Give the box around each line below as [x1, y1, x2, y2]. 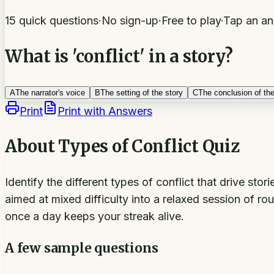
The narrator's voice [15, 88, 85, 98]
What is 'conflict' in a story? [5, 45, 233, 67]
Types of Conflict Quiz [58, 136, 240, 157]
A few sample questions [5, 239, 158, 256]
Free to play [161, 14, 221, 28]
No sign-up [102, 14, 158, 28]
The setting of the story [100, 88, 183, 98]
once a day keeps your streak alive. [5, 209, 184, 223]
